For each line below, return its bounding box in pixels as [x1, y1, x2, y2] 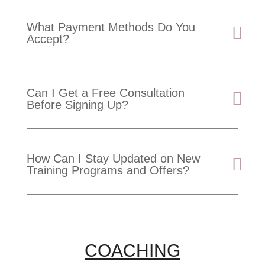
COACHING [84, 240, 180, 260]
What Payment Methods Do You [26, 20, 195, 34]
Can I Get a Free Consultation [26, 86, 185, 99]
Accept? [26, 32, 69, 46]
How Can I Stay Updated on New [26, 151, 200, 165]
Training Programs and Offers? [26, 163, 189, 177]
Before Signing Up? [26, 98, 128, 111]
